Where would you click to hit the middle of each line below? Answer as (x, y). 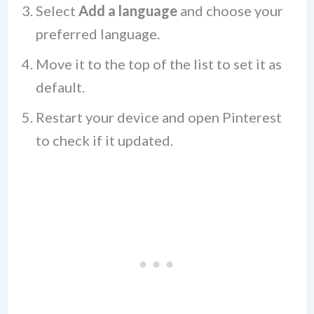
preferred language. (97, 33)
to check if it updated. (104, 140)
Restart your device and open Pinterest (158, 117)
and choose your (230, 10)
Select (57, 10)
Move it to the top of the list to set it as (158, 63)
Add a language (128, 10)
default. (60, 87)
